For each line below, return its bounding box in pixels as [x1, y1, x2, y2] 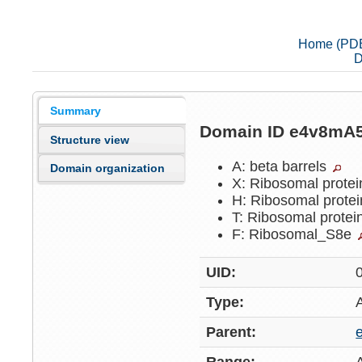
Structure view [50, 133, 130, 146]
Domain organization [50, 162, 166, 175]
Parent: [206, 324, 257, 341]
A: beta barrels [232, 158, 331, 175]
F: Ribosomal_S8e [232, 225, 356, 242]
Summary [50, 104, 102, 118]
